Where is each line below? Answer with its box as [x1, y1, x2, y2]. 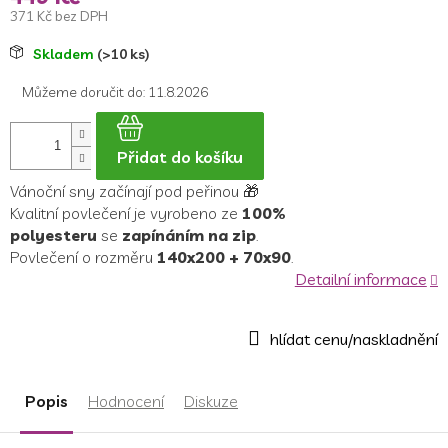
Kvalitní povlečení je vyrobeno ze [10, 202, 238, 223]
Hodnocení [88, 390, 164, 411]
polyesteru [10, 224, 97, 245]
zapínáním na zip [122, 224, 256, 245]
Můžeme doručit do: [22, 82, 145, 101]
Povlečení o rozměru [10, 246, 157, 267]
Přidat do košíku [117, 146, 243, 167]
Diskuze [184, 390, 238, 411]
